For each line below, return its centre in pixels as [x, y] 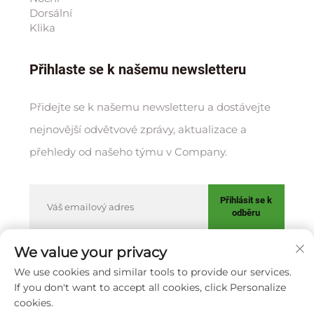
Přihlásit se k [246, 200]
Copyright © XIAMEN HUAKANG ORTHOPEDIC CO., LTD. [149, 272]
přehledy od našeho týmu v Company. [128, 151]
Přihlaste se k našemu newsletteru [137, 69]
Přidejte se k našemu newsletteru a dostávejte [150, 107]
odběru [246, 212]
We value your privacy [90, 252]
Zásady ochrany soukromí [126, 289]
